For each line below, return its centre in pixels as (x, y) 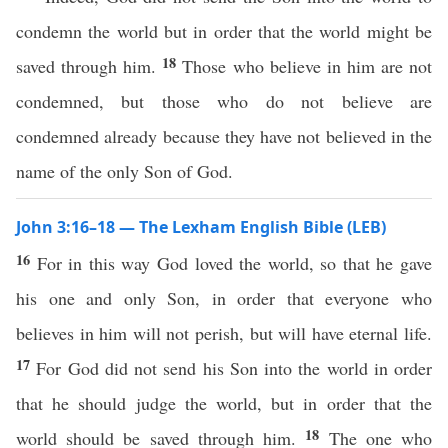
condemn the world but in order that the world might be (224, 31)
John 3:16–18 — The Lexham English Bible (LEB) (201, 227)
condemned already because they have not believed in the (224, 136)
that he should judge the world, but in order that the (224, 403)
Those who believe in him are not (307, 66)
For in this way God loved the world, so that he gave (234, 263)
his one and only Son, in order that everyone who (224, 298)
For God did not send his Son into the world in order (234, 368)
